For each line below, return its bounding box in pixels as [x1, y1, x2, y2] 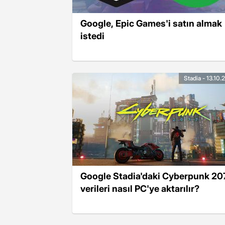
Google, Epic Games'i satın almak [80, 18, 222, 29]
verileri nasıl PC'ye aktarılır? [80, 183, 199, 194]
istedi [80, 30, 104, 41]
